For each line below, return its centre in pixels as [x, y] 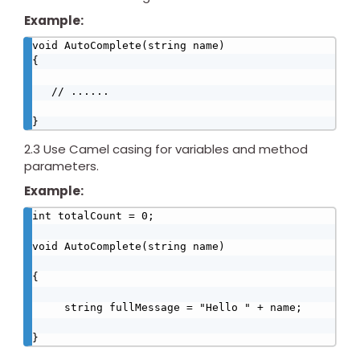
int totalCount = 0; [93, 216]
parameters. [61, 166]
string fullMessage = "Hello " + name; [48, 308]
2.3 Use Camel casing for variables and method [166, 149]
